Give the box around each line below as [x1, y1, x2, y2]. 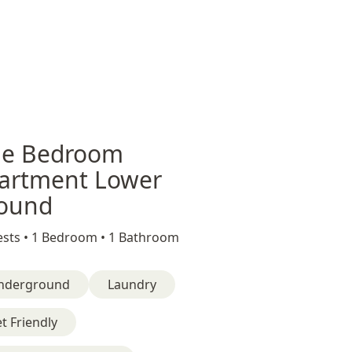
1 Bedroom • [31, 229, 108, 246]
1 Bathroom [108, 229, 179, 246]
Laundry [108, 276, 156, 293]
